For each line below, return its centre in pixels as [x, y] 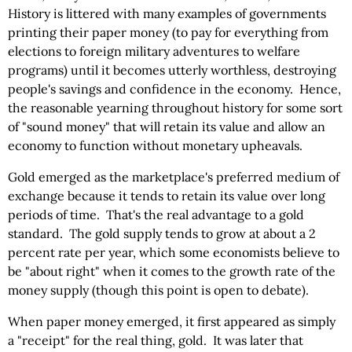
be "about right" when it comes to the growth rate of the [172, 271]
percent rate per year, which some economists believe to [174, 252]
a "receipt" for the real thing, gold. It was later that [156, 340]
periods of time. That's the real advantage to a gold [156, 214]
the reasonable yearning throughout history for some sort [175, 108]
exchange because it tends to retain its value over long [167, 196]
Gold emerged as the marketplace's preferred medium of [174, 177]
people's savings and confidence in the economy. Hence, [174, 89]
